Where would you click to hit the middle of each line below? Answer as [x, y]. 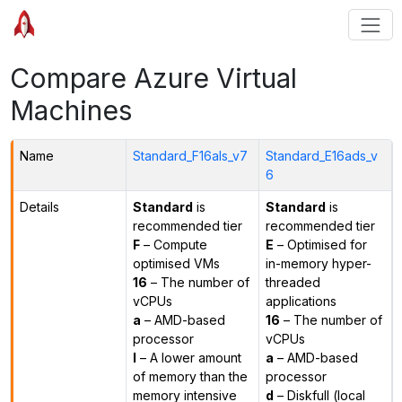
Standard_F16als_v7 [190, 155]
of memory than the [190, 376]
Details [39, 206]
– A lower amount [188, 357]
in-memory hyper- [318, 263]
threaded [293, 282]
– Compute [173, 244]
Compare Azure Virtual [153, 78]
